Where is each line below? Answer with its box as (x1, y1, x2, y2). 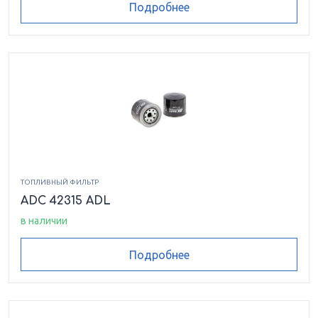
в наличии (21, 215, 67, 227)
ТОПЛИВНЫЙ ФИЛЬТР (21, 178, 99, 187)
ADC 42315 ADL (21, 194, 111, 208)
